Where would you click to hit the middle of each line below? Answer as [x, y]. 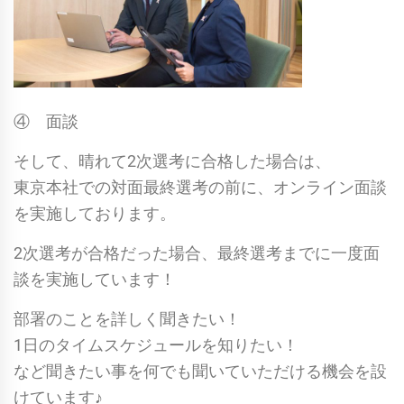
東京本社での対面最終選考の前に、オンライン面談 [200, 187]
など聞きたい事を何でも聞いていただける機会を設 [200, 371]
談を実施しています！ [95, 279]
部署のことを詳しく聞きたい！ [127, 318]
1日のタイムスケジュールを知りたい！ [156, 344]
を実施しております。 [95, 213]
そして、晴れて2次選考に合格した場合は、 [172, 161]
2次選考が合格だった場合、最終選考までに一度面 [197, 252]
